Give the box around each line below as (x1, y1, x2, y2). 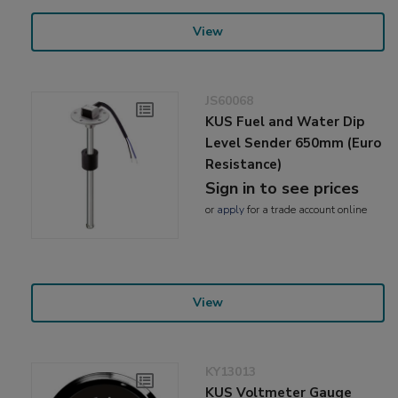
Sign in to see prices (205, 178, 360, 200)
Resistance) (205, 155, 283, 174)
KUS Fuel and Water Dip (205, 113, 365, 131)
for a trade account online (244, 203, 368, 218)
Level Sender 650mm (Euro (205, 134, 382, 153)
